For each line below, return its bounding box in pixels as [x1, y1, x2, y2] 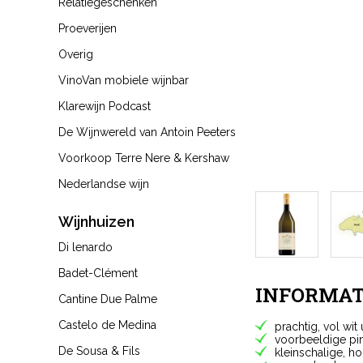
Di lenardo [58, 241, 113, 254]
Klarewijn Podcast [58, 100, 151, 113]
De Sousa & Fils [58, 344, 140, 357]
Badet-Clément [58, 267, 138, 280]
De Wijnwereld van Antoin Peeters [58, 126, 236, 139]
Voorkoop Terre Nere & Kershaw [58, 152, 229, 164]
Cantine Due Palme [58, 293, 157, 305]
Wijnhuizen [58, 213, 135, 230]
